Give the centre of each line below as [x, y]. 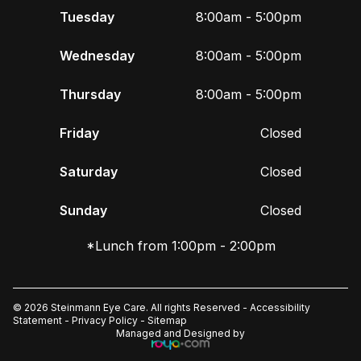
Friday [79, 133]
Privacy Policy [105, 320]
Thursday [90, 94]
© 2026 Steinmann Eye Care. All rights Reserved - [131, 307]
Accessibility [280, 307]
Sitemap [167, 320]
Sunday [83, 210]
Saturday [89, 171]
